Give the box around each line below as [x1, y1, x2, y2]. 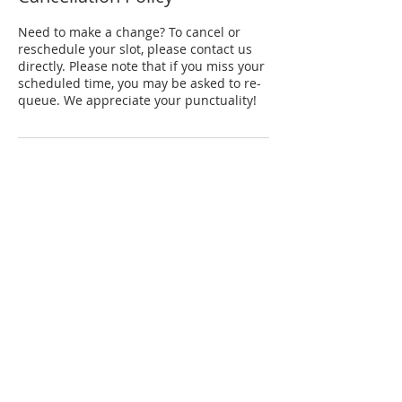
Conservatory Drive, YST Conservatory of [18, 205, 258, 223]
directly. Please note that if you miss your [18, 57, 265, 74]
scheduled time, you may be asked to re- [18, 74, 261, 92]
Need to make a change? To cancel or [18, 22, 240, 40]
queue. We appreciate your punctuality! [18, 91, 257, 109]
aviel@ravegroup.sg [18, 257, 136, 275]
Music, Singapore [18, 223, 121, 240]
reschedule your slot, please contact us [18, 39, 252, 57]
